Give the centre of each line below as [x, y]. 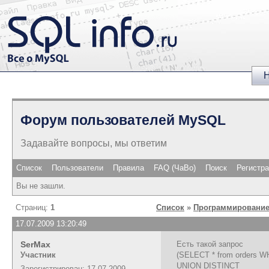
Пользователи [77, 168]
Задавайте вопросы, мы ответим [94, 143]
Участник [38, 255]
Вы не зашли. [41, 186]
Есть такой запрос [210, 244]
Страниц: [33, 207]
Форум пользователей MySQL [123, 120]
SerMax [35, 244]
